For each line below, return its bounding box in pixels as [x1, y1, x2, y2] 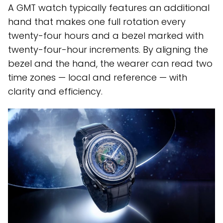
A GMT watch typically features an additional [8, 1, 210, 14]
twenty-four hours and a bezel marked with [8, 29, 204, 42]
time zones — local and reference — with [8, 71, 187, 84]
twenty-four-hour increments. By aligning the [8, 43, 208, 56]
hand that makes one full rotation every [8, 15, 186, 28]
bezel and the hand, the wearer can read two [8, 57, 213, 70]
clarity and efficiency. [8, 85, 103, 98]
